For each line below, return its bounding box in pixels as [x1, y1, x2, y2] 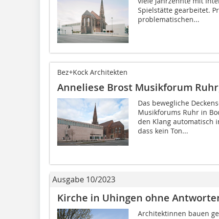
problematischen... [137, 14, 199, 24]
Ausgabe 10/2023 [52, 174, 115, 185]
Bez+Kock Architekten [57, 67, 128, 77]
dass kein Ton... [137, 126, 188, 135]
